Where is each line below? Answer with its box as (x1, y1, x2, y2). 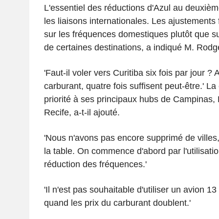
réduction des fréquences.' (44, 159, 147, 169)
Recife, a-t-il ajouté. (44, 107, 120, 117)
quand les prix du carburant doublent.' (44, 197, 191, 208)
